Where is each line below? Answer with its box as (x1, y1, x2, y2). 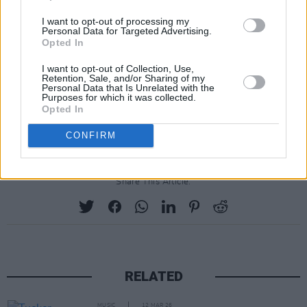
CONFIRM (65, 130, 116, 140)
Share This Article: (116, 177, 191, 186)
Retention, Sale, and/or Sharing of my (42, 72, 205, 84)
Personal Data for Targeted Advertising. (42, 25, 212, 36)
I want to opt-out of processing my (42, 15, 189, 27)
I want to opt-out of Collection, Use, (42, 62, 194, 74)
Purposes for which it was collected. (42, 91, 196, 103)
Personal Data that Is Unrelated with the (42, 82, 214, 93)
